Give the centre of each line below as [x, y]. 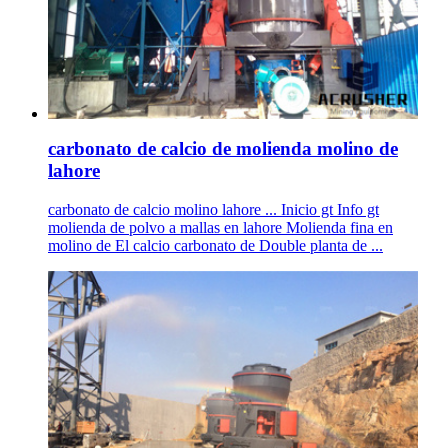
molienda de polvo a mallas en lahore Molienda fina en [220, 227]
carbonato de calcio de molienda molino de [223, 148]
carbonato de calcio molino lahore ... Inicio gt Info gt [213, 209]
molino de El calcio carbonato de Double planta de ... [215, 245]
